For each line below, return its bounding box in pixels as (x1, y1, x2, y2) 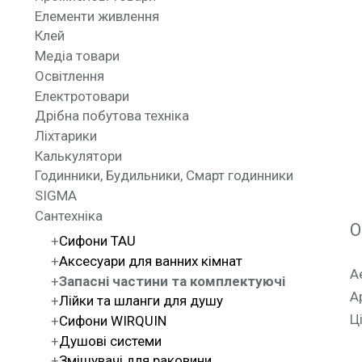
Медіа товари (45, 48, 120, 65)
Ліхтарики (44, 127, 97, 144)
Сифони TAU (58, 233, 136, 250)
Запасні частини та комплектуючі (58, 272, 285, 289)
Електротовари (41, 87, 129, 104)
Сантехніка (43, 207, 103, 224)
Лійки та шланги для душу (58, 293, 223, 309)
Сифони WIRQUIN (58, 312, 166, 329)
